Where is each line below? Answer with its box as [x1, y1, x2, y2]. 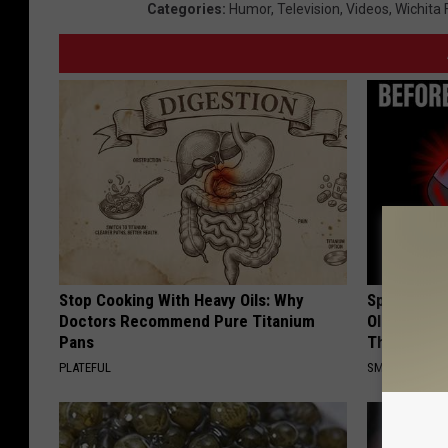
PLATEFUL [59, 360, 111, 376]
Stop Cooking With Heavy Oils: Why [59, 290, 304, 311]
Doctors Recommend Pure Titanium [59, 311, 315, 332]
